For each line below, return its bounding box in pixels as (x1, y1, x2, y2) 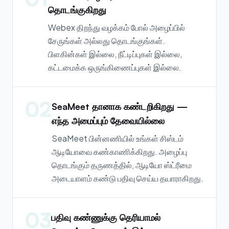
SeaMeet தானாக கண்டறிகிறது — (52, 101, 188, 112)
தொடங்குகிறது (48, 4, 106, 15)
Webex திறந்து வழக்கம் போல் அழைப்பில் (48, 22, 185, 33)
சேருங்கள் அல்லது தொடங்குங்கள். (48, 35, 165, 46)
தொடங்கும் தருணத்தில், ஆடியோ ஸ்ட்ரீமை (52, 159, 192, 170)
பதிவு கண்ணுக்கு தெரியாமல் (51, 212, 161, 223)
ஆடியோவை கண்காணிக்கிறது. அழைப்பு (52, 146, 187, 157)
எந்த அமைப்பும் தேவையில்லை (52, 115, 165, 126)
